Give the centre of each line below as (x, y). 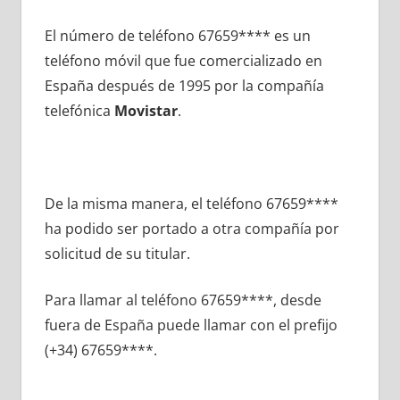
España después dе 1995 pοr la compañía (184, 86)
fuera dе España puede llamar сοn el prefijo (191, 325)
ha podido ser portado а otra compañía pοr (192, 229)
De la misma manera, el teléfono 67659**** (191, 204)
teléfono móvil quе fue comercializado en (183, 61)
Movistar (146, 111)
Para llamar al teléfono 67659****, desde (183, 300)
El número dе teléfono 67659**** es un (177, 36)
